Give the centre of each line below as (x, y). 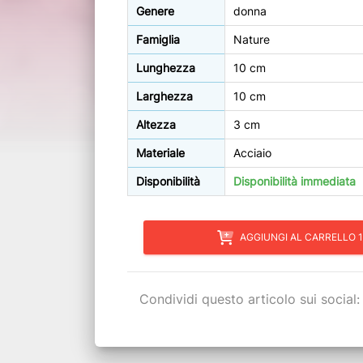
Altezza (156, 125)
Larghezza (164, 96)
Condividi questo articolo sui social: (250, 299)
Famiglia (158, 40)
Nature (252, 40)
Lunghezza (166, 68)
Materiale (160, 153)
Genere (155, 11)
